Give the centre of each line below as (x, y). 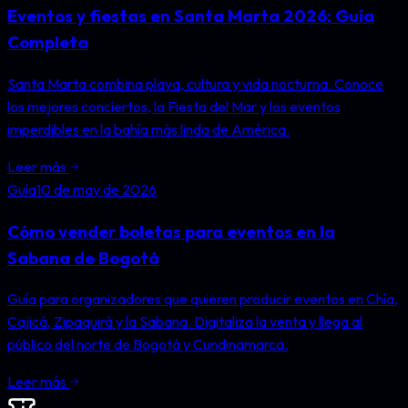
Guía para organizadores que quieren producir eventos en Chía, (203, 299)
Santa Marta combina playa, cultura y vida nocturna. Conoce (195, 84)
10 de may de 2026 (97, 189)
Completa (48, 42)
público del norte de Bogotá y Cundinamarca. (148, 345)
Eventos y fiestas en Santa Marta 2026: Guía (191, 16)
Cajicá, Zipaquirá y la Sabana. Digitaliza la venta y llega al (185, 322)
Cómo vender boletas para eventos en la (171, 231)
